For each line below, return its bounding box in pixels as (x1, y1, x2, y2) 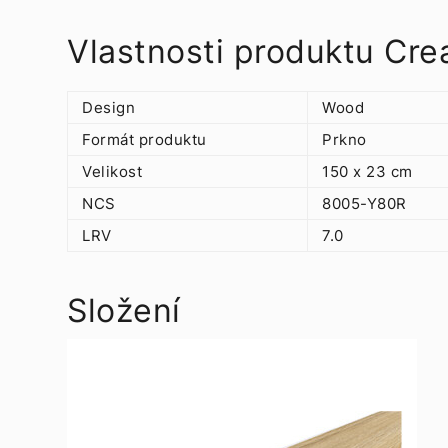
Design (82, 98, 140, 117)
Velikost (82, 162, 142, 181)
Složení (67, 291, 190, 330)
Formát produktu (82, 130, 207, 149)
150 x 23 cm (322, 162, 413, 181)
